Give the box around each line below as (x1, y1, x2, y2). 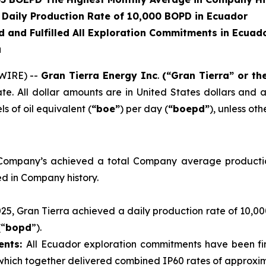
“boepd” (168, 103, 210, 115)
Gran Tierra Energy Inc (41, 69, 157, 82)
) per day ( (120, 103, 168, 115)
